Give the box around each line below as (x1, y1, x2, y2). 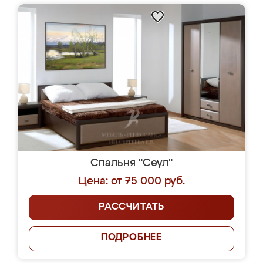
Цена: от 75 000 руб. (78, 176, 185, 187)
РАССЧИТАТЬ (99, 203, 164, 212)
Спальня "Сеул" (90, 158, 173, 168)
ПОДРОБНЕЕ (100, 233, 163, 242)
